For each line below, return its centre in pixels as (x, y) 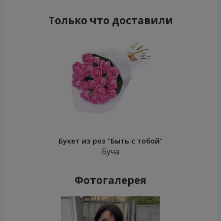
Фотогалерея (110, 180)
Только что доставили (110, 20)
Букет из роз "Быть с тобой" (110, 141)
